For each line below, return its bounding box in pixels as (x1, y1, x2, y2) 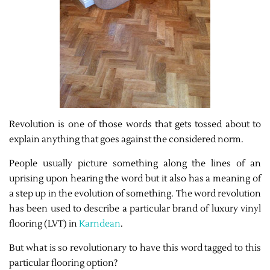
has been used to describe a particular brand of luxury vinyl (9, 203, 261, 215)
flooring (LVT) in (9, 218, 79, 230)
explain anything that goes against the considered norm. (9, 134, 245, 146)
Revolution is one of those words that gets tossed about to (9, 119, 261, 131)
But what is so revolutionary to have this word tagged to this (9, 242, 261, 254)
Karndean (79, 218, 121, 230)
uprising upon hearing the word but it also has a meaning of (9, 173, 261, 185)
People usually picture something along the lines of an (9, 158, 261, 170)
